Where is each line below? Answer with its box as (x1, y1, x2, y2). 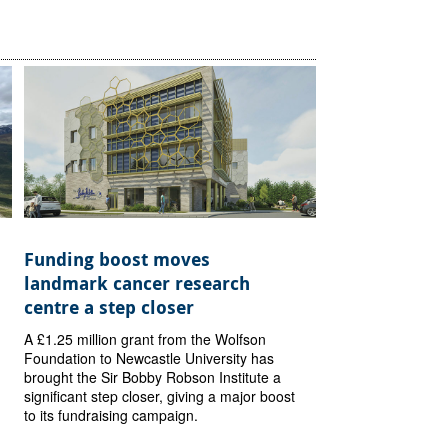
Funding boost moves (24, 247, 211, 273)
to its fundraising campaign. (24, 405, 199, 426)
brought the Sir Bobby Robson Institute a (24, 367, 282, 388)
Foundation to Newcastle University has (24, 348, 275, 369)
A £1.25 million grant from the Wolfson (24, 329, 267, 350)
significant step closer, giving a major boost (24, 386, 296, 407)
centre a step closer (24, 295, 195, 321)
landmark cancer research (24, 271, 251, 297)
